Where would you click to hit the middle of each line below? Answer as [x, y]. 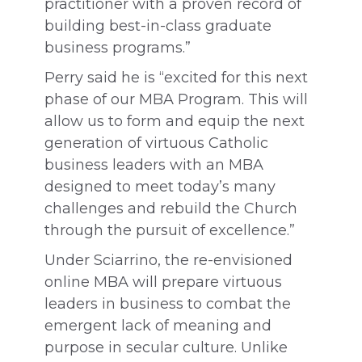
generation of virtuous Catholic [156, 143]
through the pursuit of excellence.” [170, 230]
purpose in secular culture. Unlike [166, 347]
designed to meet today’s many [160, 187]
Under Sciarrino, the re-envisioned [168, 260]
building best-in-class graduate [158, 26]
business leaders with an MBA [154, 165]
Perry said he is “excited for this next [176, 78]
